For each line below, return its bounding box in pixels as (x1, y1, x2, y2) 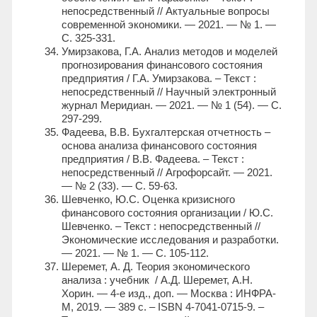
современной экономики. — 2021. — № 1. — (62, 18, 276, 31)
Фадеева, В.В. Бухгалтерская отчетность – (62, 126, 270, 139)
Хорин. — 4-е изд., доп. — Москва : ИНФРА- (62, 287, 276, 300)
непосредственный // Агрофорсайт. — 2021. (62, 166, 272, 179)
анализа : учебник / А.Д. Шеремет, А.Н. (62, 274, 253, 287)
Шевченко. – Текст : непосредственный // (62, 220, 260, 233)
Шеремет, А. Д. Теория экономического (62, 260, 250, 273)
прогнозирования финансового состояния (62, 59, 263, 71)
